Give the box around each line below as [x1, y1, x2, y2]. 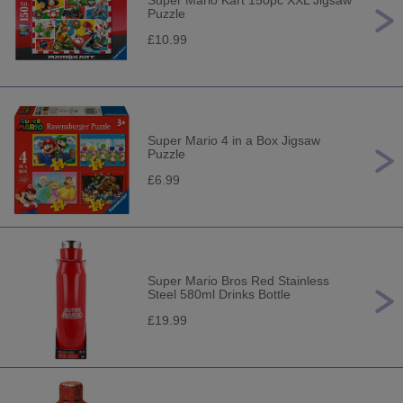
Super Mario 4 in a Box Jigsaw [148, 133, 320, 148]
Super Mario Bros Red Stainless [148, 273, 329, 288]
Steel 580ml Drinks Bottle [148, 287, 291, 301]
